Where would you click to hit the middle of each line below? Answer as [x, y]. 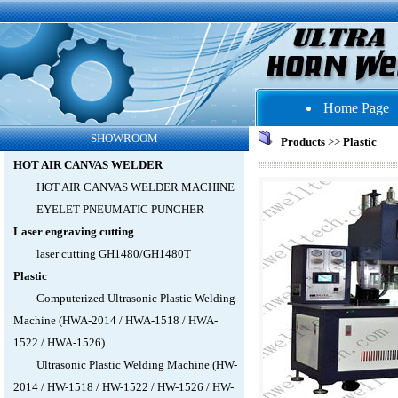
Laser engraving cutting [73, 231]
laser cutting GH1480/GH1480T [113, 254]
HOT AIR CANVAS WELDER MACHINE [135, 187]
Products [302, 142]
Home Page [356, 108]
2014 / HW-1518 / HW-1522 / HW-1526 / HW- [123, 387]
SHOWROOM [124, 138]
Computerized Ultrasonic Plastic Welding [135, 298]
